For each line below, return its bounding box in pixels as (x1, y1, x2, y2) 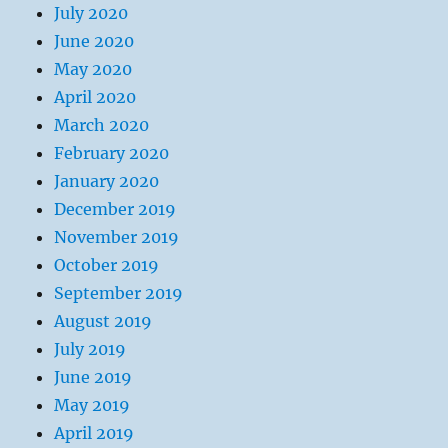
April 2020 (54, 87, 137, 107)
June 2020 (54, 31, 135, 51)
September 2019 (54, 283, 184, 303)
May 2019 (54, 395, 131, 415)
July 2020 (54, 3, 129, 23)
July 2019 (54, 339, 127, 359)
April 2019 (54, 423, 135, 443)
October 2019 (54, 255, 160, 275)
